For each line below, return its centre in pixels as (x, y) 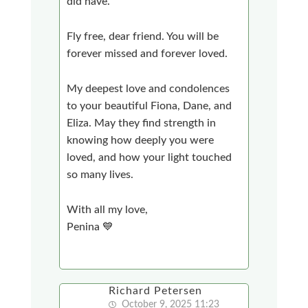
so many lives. (100, 174)
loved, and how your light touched (150, 157)
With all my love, (108, 209)
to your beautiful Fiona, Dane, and (150, 106)
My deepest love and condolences (148, 88)
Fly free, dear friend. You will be (143, 36)
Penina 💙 (90, 227)
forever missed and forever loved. (147, 53)
